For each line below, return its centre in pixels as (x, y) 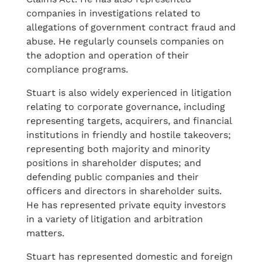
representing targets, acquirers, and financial (129, 121)
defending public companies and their (113, 177)
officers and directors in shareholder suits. (124, 191)
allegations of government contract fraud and (131, 27)
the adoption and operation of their (108, 55)
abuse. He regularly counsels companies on (125, 41)
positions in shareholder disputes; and (114, 163)
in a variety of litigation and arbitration (115, 219)
